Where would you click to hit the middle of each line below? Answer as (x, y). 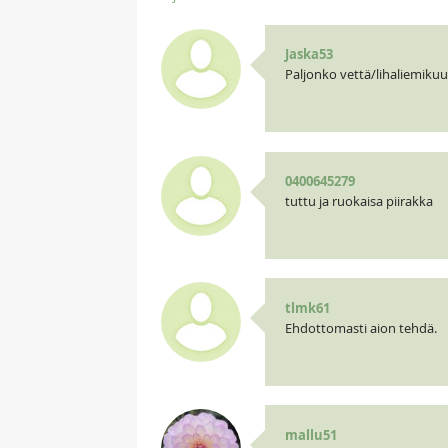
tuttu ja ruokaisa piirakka (358, 201)
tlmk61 (307, 307)
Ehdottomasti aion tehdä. (360, 327)
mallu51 (310, 434)
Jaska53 (308, 54)
